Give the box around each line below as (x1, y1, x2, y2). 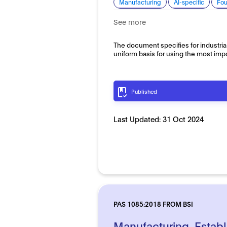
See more (113, 16, 146, 26)
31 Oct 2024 (163, 113, 204, 124)
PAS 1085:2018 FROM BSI (113, 199, 194, 208)
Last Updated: (113, 113, 163, 124)
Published (131, 87, 158, 95)
